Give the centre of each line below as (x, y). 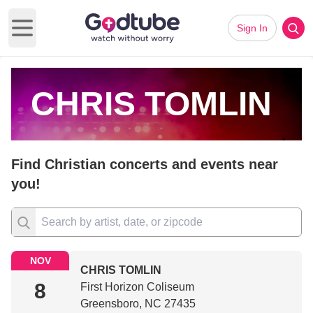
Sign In (252, 28)
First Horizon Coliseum (138, 287)
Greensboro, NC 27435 (138, 304)
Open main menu (64, 35)
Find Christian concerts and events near (145, 164)
